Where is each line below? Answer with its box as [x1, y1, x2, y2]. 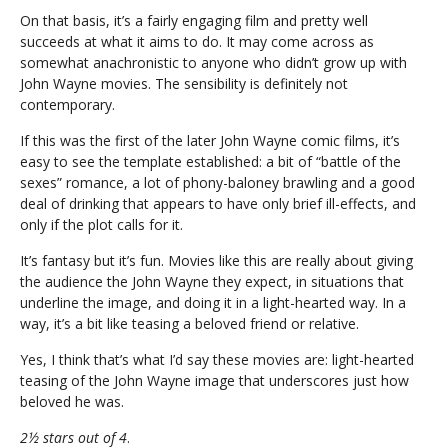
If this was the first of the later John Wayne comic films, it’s [20, 131, 400, 150]
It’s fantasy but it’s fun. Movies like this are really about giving [20, 251, 413, 270]
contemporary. [20, 95, 115, 114]
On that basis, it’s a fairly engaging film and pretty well [20, 11, 368, 30]
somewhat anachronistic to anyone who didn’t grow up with [20, 53, 407, 72]
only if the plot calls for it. [20, 215, 183, 234]
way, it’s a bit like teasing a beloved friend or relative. [20, 314, 359, 333]
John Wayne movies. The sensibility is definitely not [20, 74, 348, 93]
